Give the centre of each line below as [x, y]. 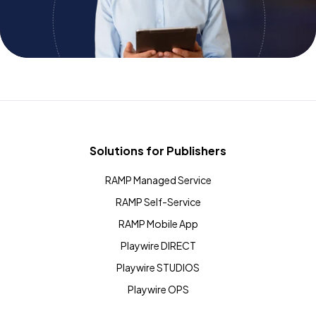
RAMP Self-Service [158, 202]
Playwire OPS [158, 290]
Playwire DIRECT [158, 246]
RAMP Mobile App [158, 224]
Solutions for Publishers [158, 151]
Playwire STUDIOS [158, 268]
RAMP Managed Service [158, 180]
